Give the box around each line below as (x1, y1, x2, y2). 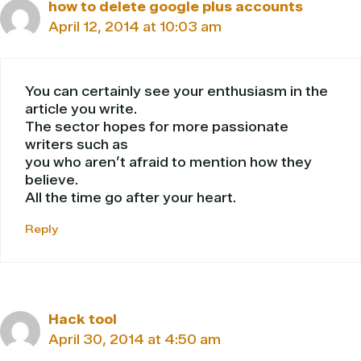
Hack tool (48, 312, 117, 328)
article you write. (25, 102, 137, 118)
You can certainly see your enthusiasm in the (25, 84, 328, 100)
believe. (25, 172, 78, 189)
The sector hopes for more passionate (25, 119, 288, 135)
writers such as (25, 137, 128, 153)
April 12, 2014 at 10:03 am (48, 19, 222, 35)
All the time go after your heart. (25, 190, 236, 206)
